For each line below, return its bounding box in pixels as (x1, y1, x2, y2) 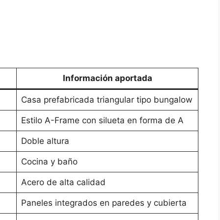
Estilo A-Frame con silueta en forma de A (21, 115, 184, 126)
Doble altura (21, 136, 69, 146)
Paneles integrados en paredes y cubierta (21, 198, 187, 208)
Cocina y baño (21, 157, 78, 167)
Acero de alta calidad (21, 177, 106, 188)
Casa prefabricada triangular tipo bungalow (21, 95, 192, 105)
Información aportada (62, 73, 152, 83)
